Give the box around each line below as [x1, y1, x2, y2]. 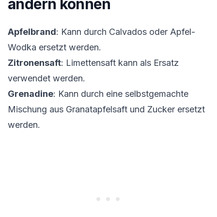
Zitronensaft [8, 58, 61, 68]
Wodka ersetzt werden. [8, 42, 101, 52]
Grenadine [8, 89, 53, 99]
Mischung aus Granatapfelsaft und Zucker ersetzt [8, 104, 205, 114]
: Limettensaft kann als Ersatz [61, 58, 179, 68]
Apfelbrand [8, 27, 56, 37]
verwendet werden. [8, 73, 85, 83]
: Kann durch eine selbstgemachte [53, 89, 188, 99]
